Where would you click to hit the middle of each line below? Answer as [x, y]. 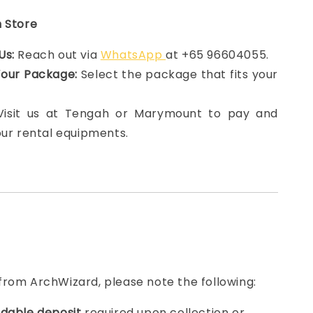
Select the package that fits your [177, 74]
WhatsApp [133, 55]
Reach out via [57, 55]
